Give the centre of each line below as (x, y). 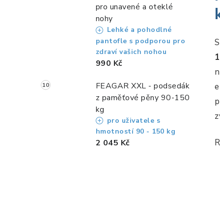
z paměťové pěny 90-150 (143, 97)
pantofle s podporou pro (140, 41)
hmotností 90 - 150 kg (136, 132)
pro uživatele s (133, 120)
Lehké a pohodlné (138, 30)
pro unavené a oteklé (134, 7)
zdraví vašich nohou (131, 52)
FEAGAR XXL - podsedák (143, 86)
